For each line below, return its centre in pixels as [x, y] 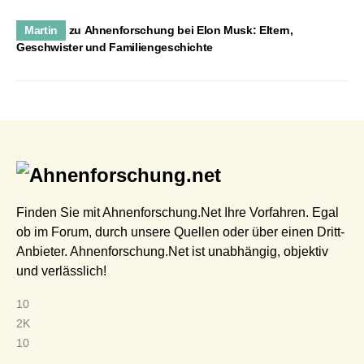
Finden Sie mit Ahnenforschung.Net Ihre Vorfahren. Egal [178, 212]
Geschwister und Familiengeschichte [115, 47]
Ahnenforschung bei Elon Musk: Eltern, [188, 30]
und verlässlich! [61, 271]
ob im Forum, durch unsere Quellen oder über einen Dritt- [180, 232]
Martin [41, 30]
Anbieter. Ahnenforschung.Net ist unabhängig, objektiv [172, 251]
